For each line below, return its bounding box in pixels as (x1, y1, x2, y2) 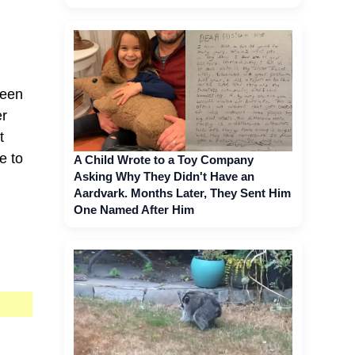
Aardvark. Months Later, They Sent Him (74, 185, 291, 200)
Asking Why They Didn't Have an (74, 169, 254, 183)
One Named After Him (74, 202, 194, 216)
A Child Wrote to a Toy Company (74, 152, 254, 166)
